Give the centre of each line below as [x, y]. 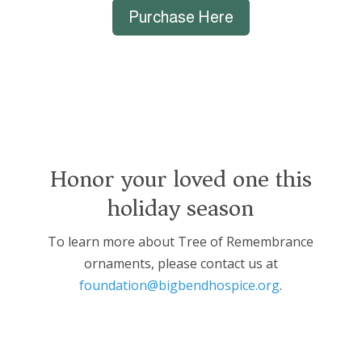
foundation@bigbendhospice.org [180, 285]
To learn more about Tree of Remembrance [181, 241]
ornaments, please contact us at [181, 263]
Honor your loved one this [181, 179]
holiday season [181, 208]
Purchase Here [181, 17]
